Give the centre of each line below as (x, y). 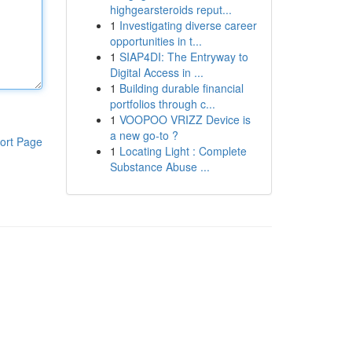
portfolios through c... (162, 104)
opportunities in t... (156, 41)
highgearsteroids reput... (170, 9)
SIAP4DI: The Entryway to (183, 57)
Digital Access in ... (156, 72)
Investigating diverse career (188, 25)
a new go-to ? (144, 135)
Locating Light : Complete (183, 151)
